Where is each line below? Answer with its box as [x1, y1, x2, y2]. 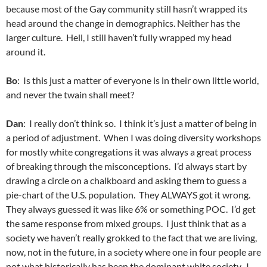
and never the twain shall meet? [6, 89, 134, 100]
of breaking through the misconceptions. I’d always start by [6, 160, 247, 172]
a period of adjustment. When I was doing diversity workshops [6, 132, 261, 143]
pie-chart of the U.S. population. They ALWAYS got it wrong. [6, 189, 252, 200]
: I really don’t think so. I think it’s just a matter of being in [23, 117, 257, 129]
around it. [6, 46, 45, 57]
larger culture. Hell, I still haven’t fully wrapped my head [6, 32, 232, 43]
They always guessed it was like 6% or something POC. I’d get [6, 203, 256, 215]
